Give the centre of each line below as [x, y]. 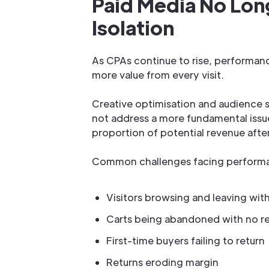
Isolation [133, 27]
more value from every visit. [158, 75]
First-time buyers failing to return [185, 240]
